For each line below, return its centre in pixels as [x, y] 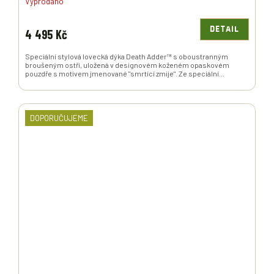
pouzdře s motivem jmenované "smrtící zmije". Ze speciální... [125, 74]
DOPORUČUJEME [59, 118]
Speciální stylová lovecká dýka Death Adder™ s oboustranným [127, 57]
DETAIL [224, 30]
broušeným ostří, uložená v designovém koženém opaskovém [127, 65]
